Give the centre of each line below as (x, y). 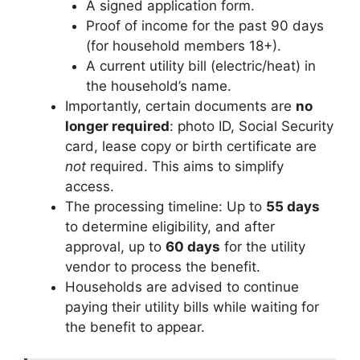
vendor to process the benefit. (163, 267)
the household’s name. (158, 86)
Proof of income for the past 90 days (205, 26)
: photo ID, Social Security (252, 127)
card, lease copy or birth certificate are (191, 147)
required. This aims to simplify (185, 167)
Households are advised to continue (182, 287)
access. (90, 187)
